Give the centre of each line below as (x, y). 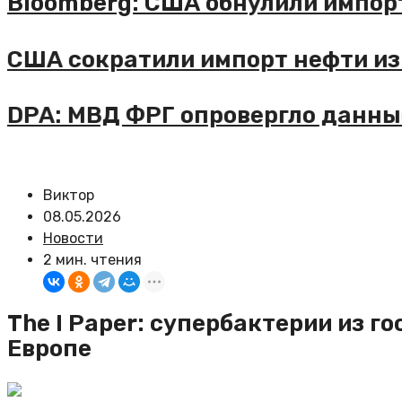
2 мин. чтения (92, 259)
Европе (49, 349)
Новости (73, 238)
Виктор (69, 195)
